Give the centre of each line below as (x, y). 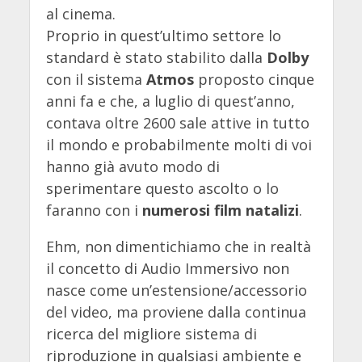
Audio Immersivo (200, 268)
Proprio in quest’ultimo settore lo (163, 35)
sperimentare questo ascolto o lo (162, 188)
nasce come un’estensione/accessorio (176, 290)
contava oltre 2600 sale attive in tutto (177, 122)
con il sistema (96, 79)
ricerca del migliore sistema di (151, 333)
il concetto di (93, 268)
